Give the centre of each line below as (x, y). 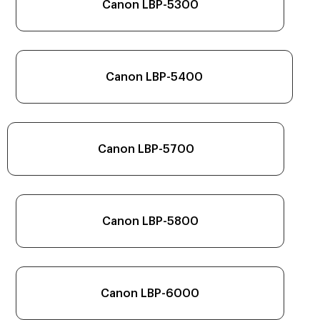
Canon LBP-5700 (146, 149)
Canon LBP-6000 (150, 293)
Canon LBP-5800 (150, 221)
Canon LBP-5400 (154, 77)
